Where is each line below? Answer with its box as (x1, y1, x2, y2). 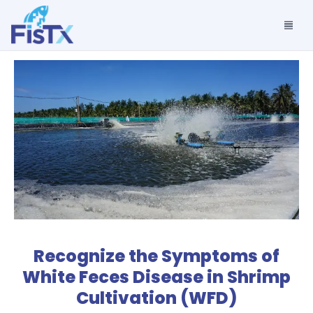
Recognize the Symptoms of (34, 245, 279, 268)
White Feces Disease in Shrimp (22, 265, 291, 289)
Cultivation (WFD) (76, 286, 237, 310)
